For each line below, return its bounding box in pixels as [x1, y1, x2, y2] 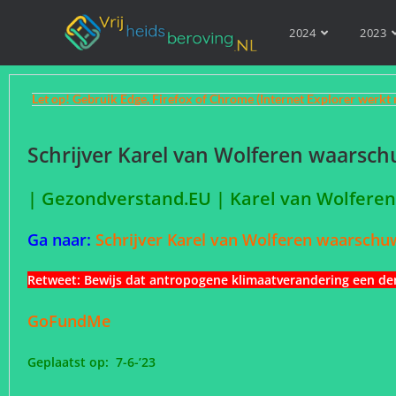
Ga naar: [27, 229, 95, 250]
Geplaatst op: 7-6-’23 [27, 354, 163, 370]
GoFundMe [27, 310, 119, 331]
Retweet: [27, 271, 84, 288]
